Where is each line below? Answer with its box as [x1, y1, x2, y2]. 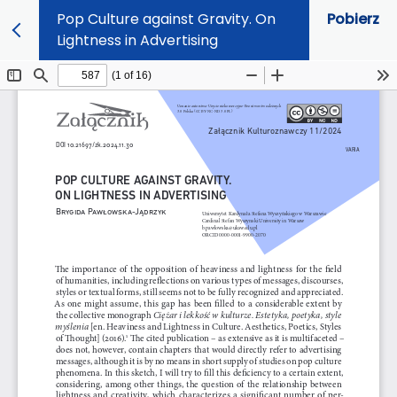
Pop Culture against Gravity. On [57, 9, 276, 29]
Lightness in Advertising [57, 30, 218, 51]
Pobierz [327, 9, 379, 29]
